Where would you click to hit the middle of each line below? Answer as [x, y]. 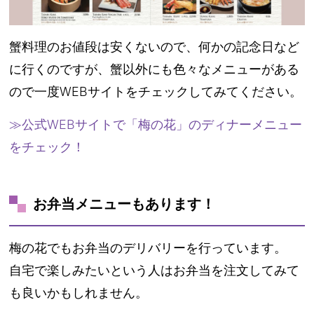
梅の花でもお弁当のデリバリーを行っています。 [148, 247]
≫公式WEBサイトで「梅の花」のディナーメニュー [156, 124]
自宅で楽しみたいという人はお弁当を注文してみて [155, 270]
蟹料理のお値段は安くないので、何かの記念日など [155, 46]
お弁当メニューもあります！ [124, 204]
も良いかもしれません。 [79, 292]
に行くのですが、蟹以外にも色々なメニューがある [155, 69]
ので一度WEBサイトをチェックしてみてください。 [156, 91]
